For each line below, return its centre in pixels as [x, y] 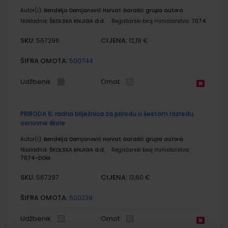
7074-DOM [35, 158]
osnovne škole [43, 123]
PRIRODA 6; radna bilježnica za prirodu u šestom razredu [107, 113]
